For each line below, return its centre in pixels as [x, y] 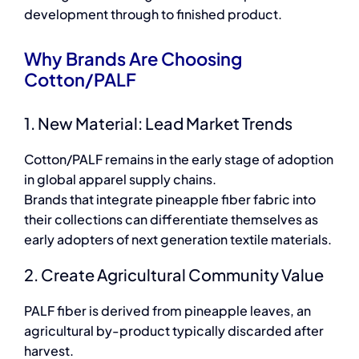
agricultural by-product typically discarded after [173, 330]
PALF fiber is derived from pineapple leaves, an [167, 310]
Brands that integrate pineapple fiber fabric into [169, 199]
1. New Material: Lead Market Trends [158, 123]
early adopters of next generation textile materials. [177, 239]
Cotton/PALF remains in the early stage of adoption [178, 159]
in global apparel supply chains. [120, 179]
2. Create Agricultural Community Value [173, 274]
